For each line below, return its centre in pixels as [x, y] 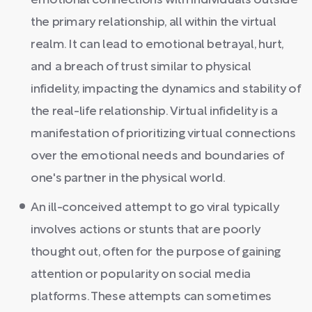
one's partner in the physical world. [128, 179]
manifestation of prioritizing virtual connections [163, 134]
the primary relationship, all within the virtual [154, 23]
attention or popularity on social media [141, 275]
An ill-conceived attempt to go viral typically [155, 208]
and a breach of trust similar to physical [141, 67]
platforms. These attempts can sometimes [151, 297]
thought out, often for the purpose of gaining [156, 252]
